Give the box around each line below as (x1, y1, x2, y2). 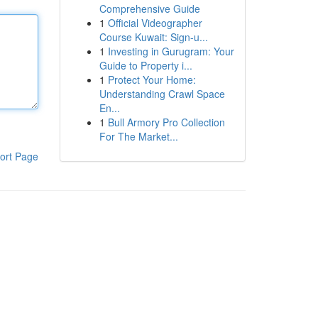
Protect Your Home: (107, 72, 196, 87)
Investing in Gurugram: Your (107, 44, 234, 58)
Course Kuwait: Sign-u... (99, 30, 208, 44)
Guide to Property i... (99, 58, 192, 72)
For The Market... (99, 129, 178, 143)
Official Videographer (107, 16, 202, 30)
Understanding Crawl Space (99, 87, 225, 101)
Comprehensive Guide (99, 1, 200, 16)
